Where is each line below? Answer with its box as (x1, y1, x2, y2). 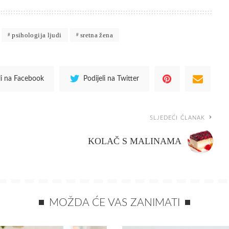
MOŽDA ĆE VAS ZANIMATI (49, 197, 180, 208)
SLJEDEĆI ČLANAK (149, 114, 205, 121)
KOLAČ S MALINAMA (88, 135, 182, 146)
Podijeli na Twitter (83, 74, 140, 82)
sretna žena (80, 31, 113, 39)
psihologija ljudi (12, 31, 62, 39)
